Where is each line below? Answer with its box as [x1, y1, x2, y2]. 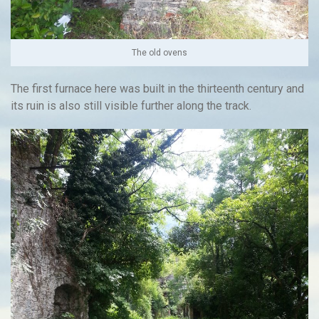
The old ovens [132, 48, 187, 58]
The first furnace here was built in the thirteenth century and [11, 82, 304, 96]
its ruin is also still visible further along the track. [11, 99, 251, 113]
